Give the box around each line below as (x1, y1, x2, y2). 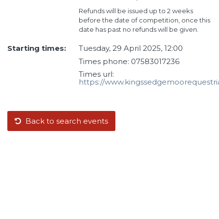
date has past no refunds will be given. (78, 25, 198, 34)
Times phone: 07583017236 (78, 56, 179, 66)
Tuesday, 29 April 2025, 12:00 (78, 44, 183, 53)
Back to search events (25, 116, 108, 126)
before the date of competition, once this (78, 16, 210, 24)
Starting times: (7, 44, 66, 53)
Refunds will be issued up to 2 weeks (78, 7, 193, 15)
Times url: (78, 69, 114, 79)
